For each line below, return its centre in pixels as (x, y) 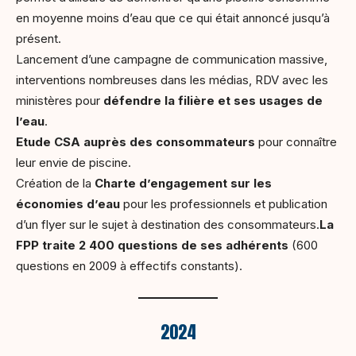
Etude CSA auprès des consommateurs (135, 141)
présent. (40, 38)
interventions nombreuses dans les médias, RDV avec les (172, 79)
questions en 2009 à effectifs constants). (129, 265)
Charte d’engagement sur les (183, 183)
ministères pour (60, 100)
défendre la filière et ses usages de (213, 100)
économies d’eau (68, 203)
